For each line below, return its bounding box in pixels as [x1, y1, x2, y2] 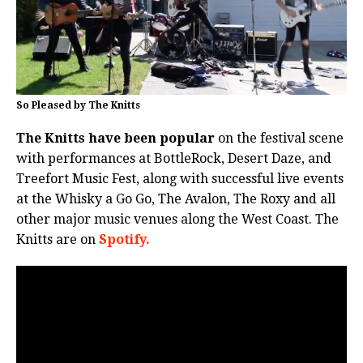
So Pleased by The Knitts [16, 100, 140, 112]
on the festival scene [215, 130, 344, 147]
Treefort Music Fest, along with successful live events [16, 171, 344, 187]
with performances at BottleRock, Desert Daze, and [16, 151, 331, 167]
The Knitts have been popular [16, 130, 215, 147]
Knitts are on [16, 232, 99, 248]
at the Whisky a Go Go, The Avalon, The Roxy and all [16, 191, 335, 207]
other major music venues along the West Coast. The [16, 211, 339, 228]
